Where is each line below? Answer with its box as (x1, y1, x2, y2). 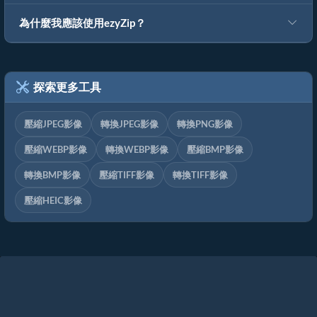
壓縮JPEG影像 (24, 117, 82, 129)
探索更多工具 (29, 79, 101, 93)
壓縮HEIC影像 (24, 194, 82, 206)
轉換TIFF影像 (173, 168, 228, 180)
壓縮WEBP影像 (24, 143, 87, 155)
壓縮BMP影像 (187, 143, 243, 155)
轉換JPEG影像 (100, 117, 158, 129)
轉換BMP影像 (24, 168, 81, 180)
